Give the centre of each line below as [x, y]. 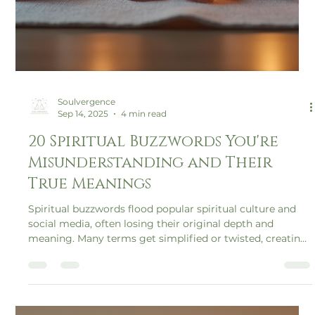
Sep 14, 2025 [83, 226]
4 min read [144, 226]
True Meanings [90, 297]
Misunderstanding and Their [150, 276]
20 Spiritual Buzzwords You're [154, 255]
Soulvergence [87, 214]
